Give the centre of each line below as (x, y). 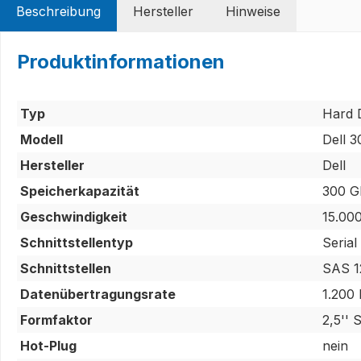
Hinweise (253, 11)
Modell (41, 139)
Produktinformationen (121, 61)
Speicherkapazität (80, 191)
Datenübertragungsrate (98, 294)
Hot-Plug (48, 345)
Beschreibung (58, 11)
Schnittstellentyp (77, 242)
